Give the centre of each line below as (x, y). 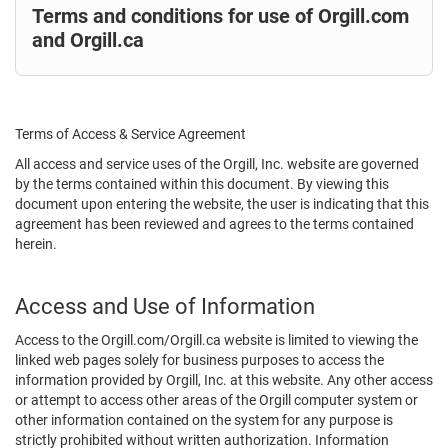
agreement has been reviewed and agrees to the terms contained (214, 224)
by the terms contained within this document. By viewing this (202, 184)
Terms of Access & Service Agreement (130, 134)
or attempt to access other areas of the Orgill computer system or (216, 400)
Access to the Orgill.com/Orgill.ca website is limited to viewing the (216, 340)
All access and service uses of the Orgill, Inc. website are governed (217, 164)
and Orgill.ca (88, 40)
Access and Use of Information (165, 306)
